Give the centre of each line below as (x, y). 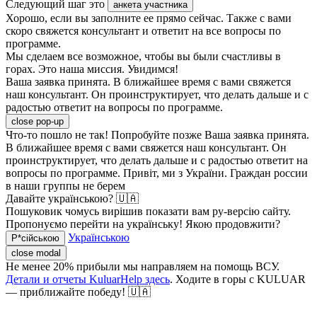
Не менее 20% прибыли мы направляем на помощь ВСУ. (143, 267)
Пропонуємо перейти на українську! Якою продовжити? (143, 224)
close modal (36, 253)
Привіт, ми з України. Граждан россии (215, 173)
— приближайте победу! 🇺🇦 (78, 292)
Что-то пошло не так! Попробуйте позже (104, 135)
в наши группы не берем (65, 186)
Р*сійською (35, 238)
